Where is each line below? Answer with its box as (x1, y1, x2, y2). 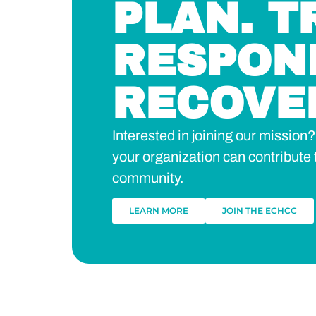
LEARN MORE (129, 205, 188, 217)
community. (112, 169, 184, 186)
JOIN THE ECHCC (222, 205, 297, 217)
